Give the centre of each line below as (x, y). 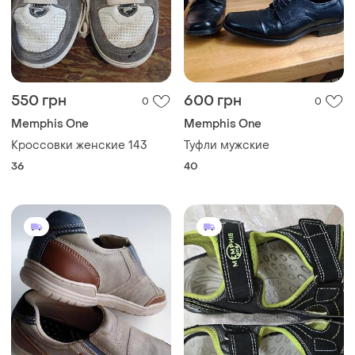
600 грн (213, 101)
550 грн (39, 101)
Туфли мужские (227, 145)
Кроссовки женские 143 (79, 145)
